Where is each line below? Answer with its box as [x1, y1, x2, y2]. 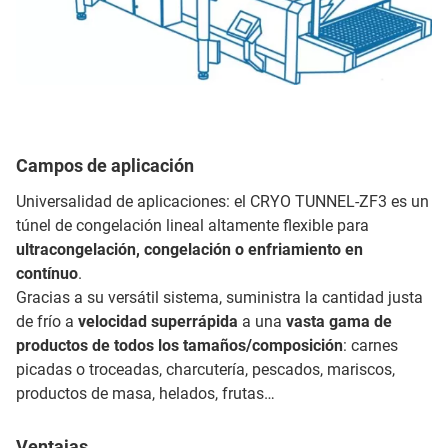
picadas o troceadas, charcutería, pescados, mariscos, [16, 360, 395, 380]
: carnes [343, 336, 398, 356]
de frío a [16, 312, 78, 332]
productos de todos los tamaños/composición [16, 336, 343, 356]
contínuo [16, 264, 78, 284]
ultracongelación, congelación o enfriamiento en [16, 240, 363, 260]
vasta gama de [286, 312, 392, 332]
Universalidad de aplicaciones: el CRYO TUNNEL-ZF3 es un [16, 192, 429, 212]
